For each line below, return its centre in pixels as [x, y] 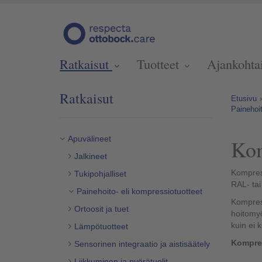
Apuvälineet [89, 139]
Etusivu [244, 99]
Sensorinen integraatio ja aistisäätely [142, 244]
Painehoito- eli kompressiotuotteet [139, 191]
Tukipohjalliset [100, 174]
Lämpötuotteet [101, 226]
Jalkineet [91, 156]
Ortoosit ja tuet [101, 209]
